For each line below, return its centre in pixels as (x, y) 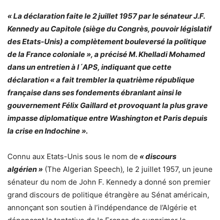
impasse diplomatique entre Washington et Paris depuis (107, 118)
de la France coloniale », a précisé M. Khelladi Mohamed (106, 54)
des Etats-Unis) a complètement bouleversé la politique (107, 41)
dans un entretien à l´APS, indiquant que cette (89, 67)
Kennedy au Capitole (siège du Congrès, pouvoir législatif (110, 28)
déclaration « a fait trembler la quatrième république (101, 80)
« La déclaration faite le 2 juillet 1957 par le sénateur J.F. (106, 16)
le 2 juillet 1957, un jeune (170, 169)
